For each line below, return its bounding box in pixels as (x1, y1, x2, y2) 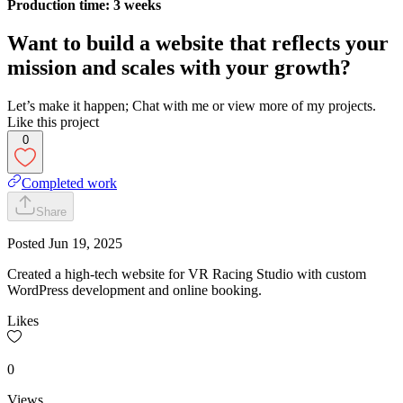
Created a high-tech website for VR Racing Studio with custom (7, 265, 366, 282)
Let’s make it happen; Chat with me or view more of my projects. (7, 97, 376, 113)
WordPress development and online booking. (7, 282, 262, 298)
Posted (7, 235, 49, 251)
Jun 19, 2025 (49, 235, 122, 251)
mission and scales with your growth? (7, 55, 351, 79)
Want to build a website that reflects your (7, 31, 389, 55)
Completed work (22, 175, 117, 191)
